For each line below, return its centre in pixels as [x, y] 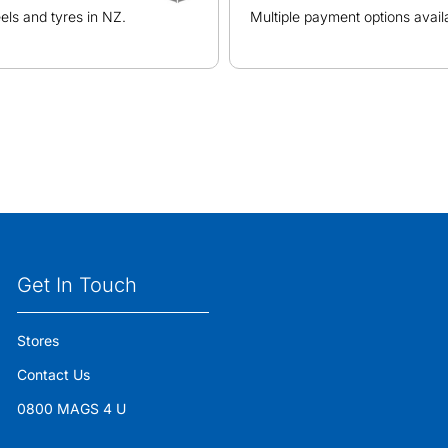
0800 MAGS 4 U [71, 408]
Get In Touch [76, 285]
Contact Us [53, 374]
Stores [37, 340]
